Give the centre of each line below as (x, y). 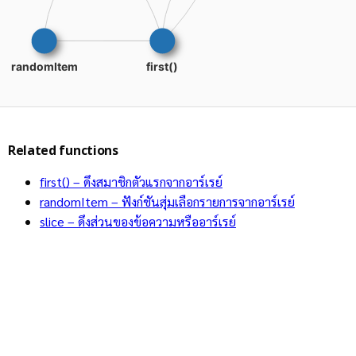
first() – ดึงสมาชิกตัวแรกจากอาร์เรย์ (131, 181)
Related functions (63, 151)
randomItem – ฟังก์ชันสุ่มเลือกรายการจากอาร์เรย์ (167, 201)
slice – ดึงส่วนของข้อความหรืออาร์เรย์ (138, 221)
